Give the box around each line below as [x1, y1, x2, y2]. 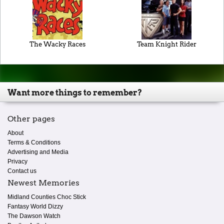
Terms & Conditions [7, 139, 60, 146]
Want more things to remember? [7, 87, 142, 97]
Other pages [7, 114, 55, 124]
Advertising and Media [7, 148, 68, 156]
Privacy [7, 158, 27, 165]
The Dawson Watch [7, 212, 60, 220]
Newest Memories [7, 178, 79, 188]
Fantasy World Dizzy [7, 203, 63, 210]
